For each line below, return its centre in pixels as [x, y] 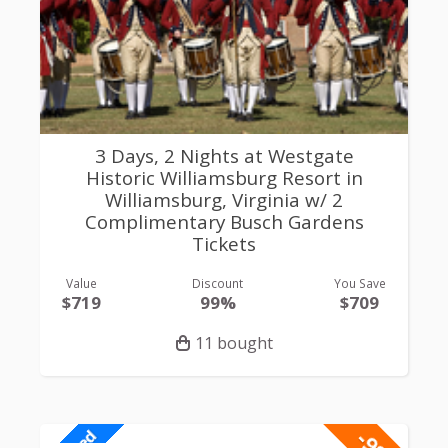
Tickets [224, 243]
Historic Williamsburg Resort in [224, 177]
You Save [359, 283]
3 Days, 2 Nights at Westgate [224, 155]
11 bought [233, 343]
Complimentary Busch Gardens [224, 221]
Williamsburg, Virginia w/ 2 [224, 199]
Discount [217, 283]
